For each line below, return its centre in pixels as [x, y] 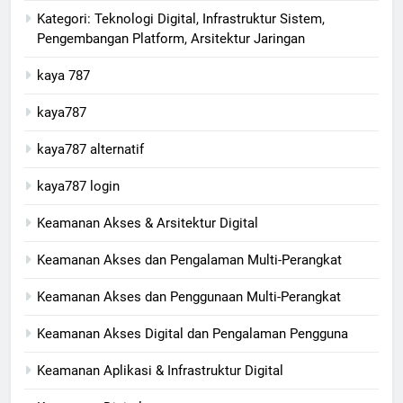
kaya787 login [78, 187]
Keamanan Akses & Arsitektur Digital [148, 224]
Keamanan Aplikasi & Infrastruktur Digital [160, 371]
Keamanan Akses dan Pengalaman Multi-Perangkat [189, 260]
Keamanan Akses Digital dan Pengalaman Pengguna [193, 334]
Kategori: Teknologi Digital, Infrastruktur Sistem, [181, 19]
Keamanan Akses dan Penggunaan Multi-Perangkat [189, 297]
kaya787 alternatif [90, 150]
